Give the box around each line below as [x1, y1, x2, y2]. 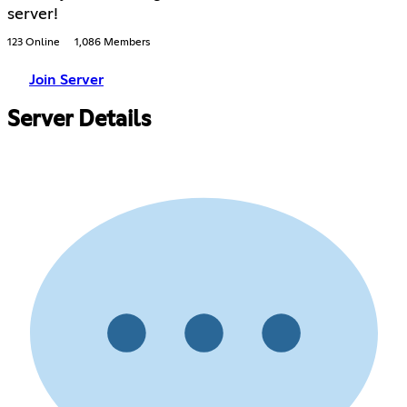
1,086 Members [74, 37, 150, 49]
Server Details [7, 109, 151, 132]
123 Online [7, 37, 60, 49]
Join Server [29, 73, 104, 88]
